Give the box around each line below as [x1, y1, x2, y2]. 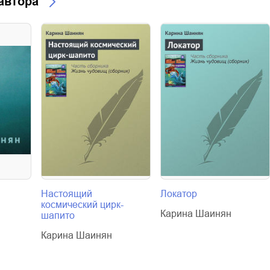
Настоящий [41, 189, 92, 199]
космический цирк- [41, 199, 124, 210]
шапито [41, 210, 75, 221]
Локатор [160, 189, 197, 199]
